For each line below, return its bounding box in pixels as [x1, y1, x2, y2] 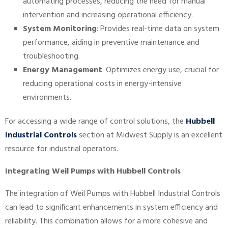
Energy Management [23, 64, 102, 77]
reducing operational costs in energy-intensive [23, 77, 182, 91]
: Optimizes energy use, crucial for [102, 64, 219, 77]
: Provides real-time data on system [97, 22, 219, 36]
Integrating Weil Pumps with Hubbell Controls [5, 165, 181, 179]
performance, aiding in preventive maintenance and [23, 36, 199, 50]
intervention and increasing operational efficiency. [23, 9, 193, 22]
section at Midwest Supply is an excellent [77, 129, 222, 142]
